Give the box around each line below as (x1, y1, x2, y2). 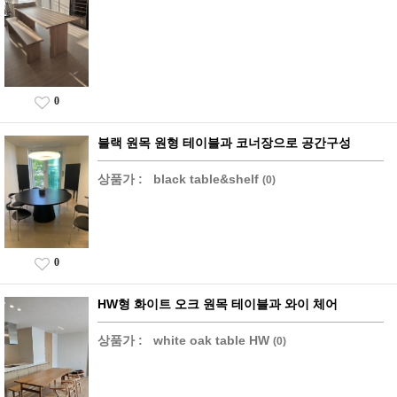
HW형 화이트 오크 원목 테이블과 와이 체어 (97, 296, 338, 311)
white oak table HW (153, 332, 269, 347)
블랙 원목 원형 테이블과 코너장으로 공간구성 (97, 135, 351, 150)
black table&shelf (153, 171, 259, 186)
